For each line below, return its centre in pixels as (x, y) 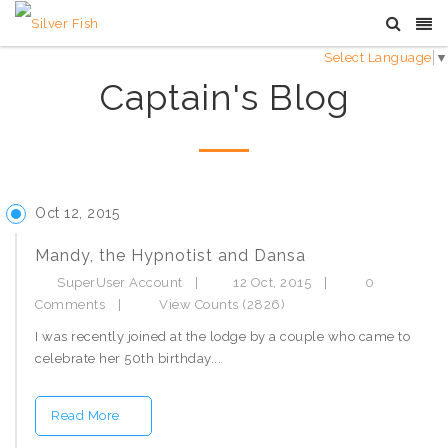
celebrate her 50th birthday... (128, 358)
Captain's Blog (224, 97)
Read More (87, 415)
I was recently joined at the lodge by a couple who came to (222, 336)
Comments (70, 304)
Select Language (378, 57)
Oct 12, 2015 (77, 213)
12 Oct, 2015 (274, 282)
